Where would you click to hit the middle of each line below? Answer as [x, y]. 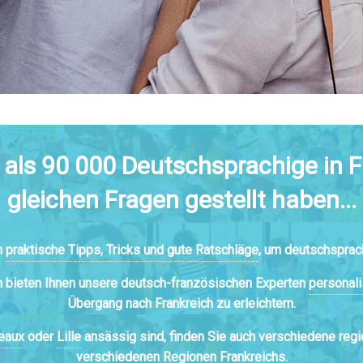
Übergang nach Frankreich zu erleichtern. [181, 303]
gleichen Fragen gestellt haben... [181, 199]
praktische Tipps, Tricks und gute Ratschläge [132, 250]
